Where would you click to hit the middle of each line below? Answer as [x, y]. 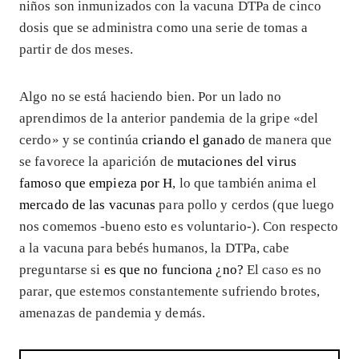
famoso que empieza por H [96, 183]
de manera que [288, 139]
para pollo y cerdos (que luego [245, 204]
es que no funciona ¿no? [173, 269]
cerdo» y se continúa [81, 139]
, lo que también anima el [245, 183]
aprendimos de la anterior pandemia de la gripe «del [169, 118]
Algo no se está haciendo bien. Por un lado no [151, 96]
